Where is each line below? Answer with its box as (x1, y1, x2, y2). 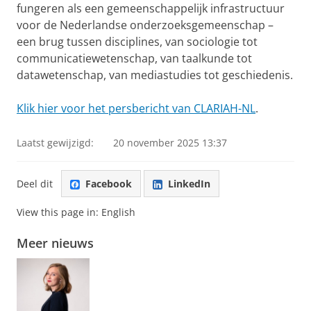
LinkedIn (168, 176, 210, 190)
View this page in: (17, 205, 101, 219)
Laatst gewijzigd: (17, 136, 94, 149)
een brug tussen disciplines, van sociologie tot (17, 34, 258, 49)
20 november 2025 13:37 (113, 136, 227, 149)
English (101, 205, 135, 219)
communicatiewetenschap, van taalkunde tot (17, 51, 252, 66)
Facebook (85, 176, 132, 190)
